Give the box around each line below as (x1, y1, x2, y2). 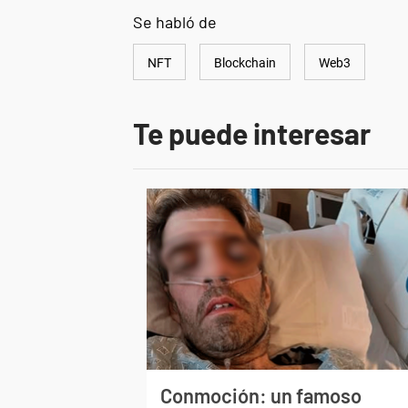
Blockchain (214, 55, 276, 70)
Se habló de (133, 11, 217, 32)
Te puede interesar (133, 115, 371, 150)
